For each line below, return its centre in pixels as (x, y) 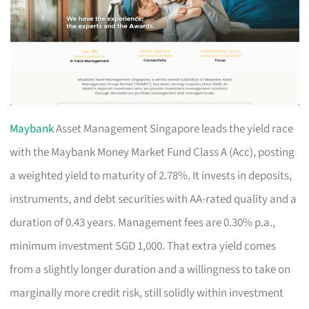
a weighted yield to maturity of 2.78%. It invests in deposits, (151, 176)
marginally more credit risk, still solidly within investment (147, 293)
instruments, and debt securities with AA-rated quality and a (153, 199)
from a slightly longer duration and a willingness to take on (150, 269)
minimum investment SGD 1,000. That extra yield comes (143, 246)
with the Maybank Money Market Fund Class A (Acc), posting (152, 152)
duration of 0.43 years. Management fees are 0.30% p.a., (143, 222)
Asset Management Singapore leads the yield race (174, 129)
